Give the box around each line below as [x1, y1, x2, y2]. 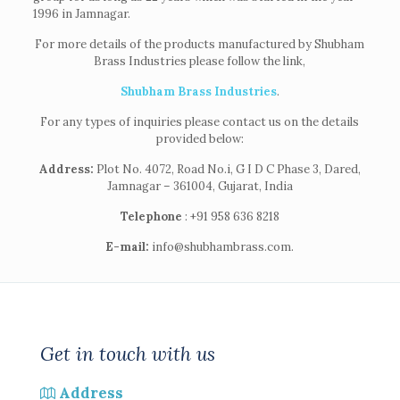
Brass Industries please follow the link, [94, 53, 306, 69]
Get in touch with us [40, 341, 215, 366]
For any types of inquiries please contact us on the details [40, 113, 360, 129]
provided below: [155, 130, 244, 146]
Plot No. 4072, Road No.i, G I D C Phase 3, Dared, [93, 161, 361, 177]
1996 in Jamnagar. [32, 5, 130, 21]
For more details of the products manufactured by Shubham [35, 36, 365, 52]
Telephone [120, 208, 182, 224]
